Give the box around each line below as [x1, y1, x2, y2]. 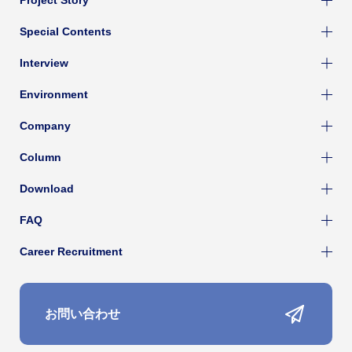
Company [20, 119, 71, 133]
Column [20, 151, 61, 164]
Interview [20, 57, 68, 70]
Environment [20, 88, 88, 101]
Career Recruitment [20, 245, 123, 258]
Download [20, 182, 74, 196]
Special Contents [20, 25, 112, 38]
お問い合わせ [45, 307, 120, 321]
